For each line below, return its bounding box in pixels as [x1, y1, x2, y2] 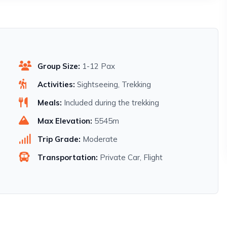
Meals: [37, 98, 62, 108]
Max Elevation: [37, 116, 92, 126]
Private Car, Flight [99, 153, 163, 163]
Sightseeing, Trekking [77, 80, 151, 90]
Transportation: [37, 153, 98, 163]
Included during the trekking [63, 98, 159, 108]
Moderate [82, 134, 118, 144]
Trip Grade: [37, 134, 81, 144]
